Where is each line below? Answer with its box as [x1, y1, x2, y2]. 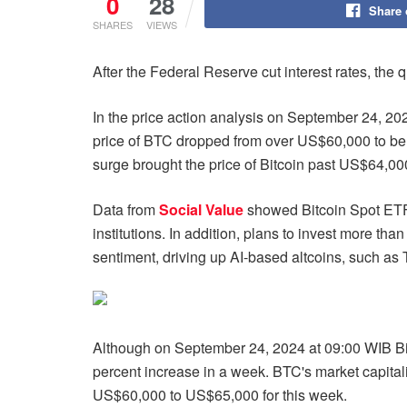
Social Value [159, 199, 243, 220]
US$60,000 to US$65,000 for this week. [93, 384, 347, 405]
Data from [93, 199, 159, 220]
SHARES [93, 17, 133, 32]
